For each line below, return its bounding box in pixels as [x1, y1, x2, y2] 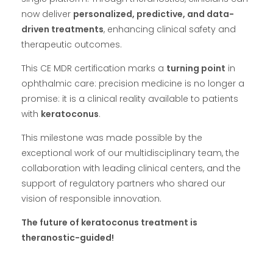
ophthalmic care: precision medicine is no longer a [21, 77, 244, 90]
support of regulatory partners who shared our [21, 177, 225, 190]
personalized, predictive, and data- [73, 7, 234, 20]
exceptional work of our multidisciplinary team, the [21, 146, 239, 159]
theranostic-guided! [21, 231, 114, 244]
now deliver [21, 7, 73, 20]
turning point [166, 62, 225, 74]
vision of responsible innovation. [21, 192, 161, 205]
